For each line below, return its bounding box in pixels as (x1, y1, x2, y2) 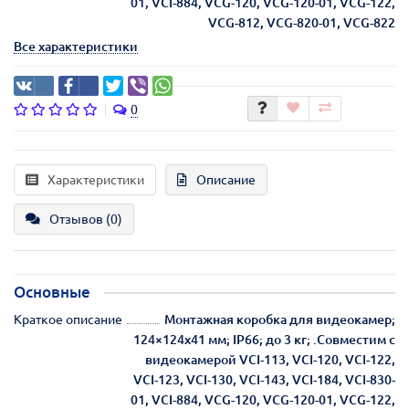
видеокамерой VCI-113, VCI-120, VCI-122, (145, 351, 395, 367)
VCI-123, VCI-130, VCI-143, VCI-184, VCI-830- (133, 372, 395, 387)
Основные (14, 282, 90, 300)
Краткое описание (14, 311, 122, 327)
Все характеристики (14, 38, 138, 54)
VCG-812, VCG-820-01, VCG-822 (208, 15, 395, 30)
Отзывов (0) (49, 211, 122, 226)
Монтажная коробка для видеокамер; (164, 311, 395, 327)
